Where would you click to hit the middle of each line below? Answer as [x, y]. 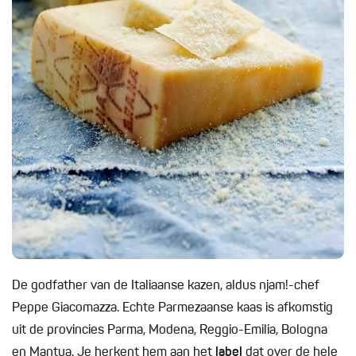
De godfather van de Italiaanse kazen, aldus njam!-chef [166, 286]
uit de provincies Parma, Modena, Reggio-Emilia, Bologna [170, 331]
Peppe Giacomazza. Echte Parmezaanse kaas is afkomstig [172, 309]
